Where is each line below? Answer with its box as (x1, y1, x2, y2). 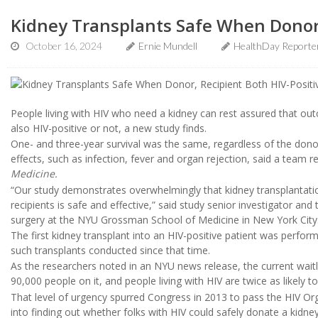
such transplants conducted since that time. (11, 243, 210, 257)
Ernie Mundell (138, 40, 197, 52)
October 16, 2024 (26, 40, 102, 52)
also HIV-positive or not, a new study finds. (11, 121, 207, 135)
